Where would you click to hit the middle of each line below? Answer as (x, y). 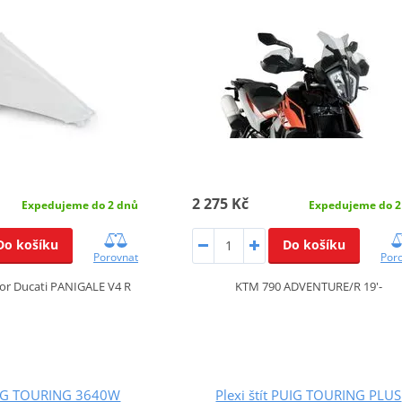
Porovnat (116, 257)
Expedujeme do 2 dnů (80, 205)
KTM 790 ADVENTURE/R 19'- (308, 286)
